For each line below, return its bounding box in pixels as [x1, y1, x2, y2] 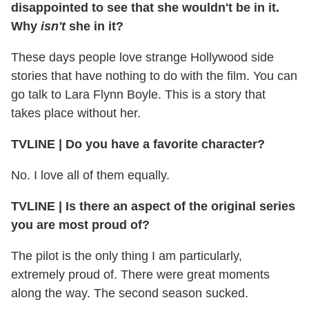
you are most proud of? [11, 217, 150, 232]
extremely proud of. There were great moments [11, 267, 270, 281]
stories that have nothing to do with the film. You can [11, 68, 297, 83]
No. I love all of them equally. [11, 168, 170, 182]
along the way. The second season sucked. [11, 286, 248, 300]
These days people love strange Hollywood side [11, 50, 274, 64]
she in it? [66, 19, 123, 33]
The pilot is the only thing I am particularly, [11, 248, 242, 263]
